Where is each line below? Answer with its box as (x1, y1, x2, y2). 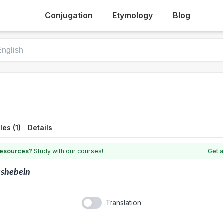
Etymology (112, 10, 153, 20)
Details (28, 123, 52, 132)
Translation (106, 198, 141, 207)
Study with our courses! (32, 147, 103, 155)
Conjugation (44, 10, 93, 20)
